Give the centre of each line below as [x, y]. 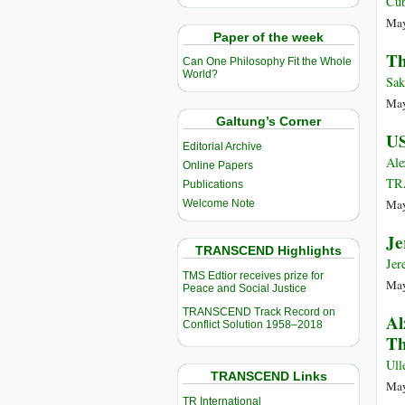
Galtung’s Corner [268, 122]
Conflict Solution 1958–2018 [253, 325]
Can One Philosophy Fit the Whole [267, 62]
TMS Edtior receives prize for [253, 276]
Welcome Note [219, 204]
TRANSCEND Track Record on [259, 312]
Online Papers [218, 166]
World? [200, 75]
